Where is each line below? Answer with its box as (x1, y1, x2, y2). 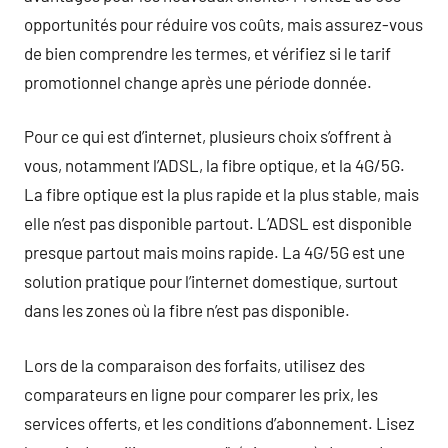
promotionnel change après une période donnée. (24, 71, 372, 92)
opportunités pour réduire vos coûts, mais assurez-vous (24, 13, 423, 34)
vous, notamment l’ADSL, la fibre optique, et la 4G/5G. (24, 155, 405, 175)
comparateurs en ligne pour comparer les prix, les (24, 383, 378, 404)
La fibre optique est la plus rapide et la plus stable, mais (24, 184, 419, 204)
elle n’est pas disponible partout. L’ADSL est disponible (24, 213, 412, 233)
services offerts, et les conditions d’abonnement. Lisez (24, 412, 415, 433)
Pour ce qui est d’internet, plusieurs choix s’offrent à (24, 126, 392, 146)
